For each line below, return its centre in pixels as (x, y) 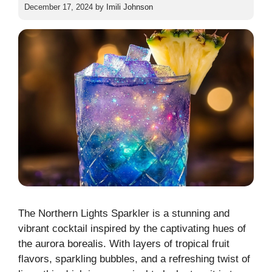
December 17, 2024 (59, 7)
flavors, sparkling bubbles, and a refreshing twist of (134, 259)
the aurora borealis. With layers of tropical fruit (124, 244)
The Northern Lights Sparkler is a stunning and (124, 214)
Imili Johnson (130, 7)
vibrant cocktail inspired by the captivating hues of (132, 229)
